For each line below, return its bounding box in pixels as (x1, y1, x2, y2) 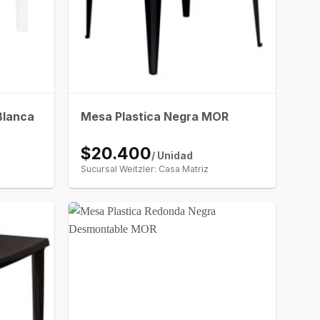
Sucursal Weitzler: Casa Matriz (81, 164, 209, 175)
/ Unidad (151, 150, 194, 162)
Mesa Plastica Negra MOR (81, 109, 229, 124)
